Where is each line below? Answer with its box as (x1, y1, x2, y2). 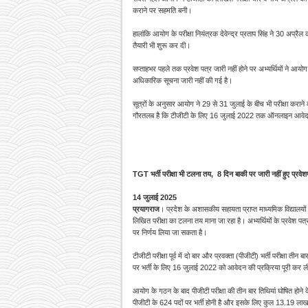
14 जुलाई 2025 (133, 193, 177, 202)
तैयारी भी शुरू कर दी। (133, 41, 190, 50)
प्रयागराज (133, 205, 159, 214)
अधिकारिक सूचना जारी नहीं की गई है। (133, 76, 232, 85)
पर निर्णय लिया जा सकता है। (133, 228, 207, 237)
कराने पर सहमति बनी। (133, 6, 194, 15)
